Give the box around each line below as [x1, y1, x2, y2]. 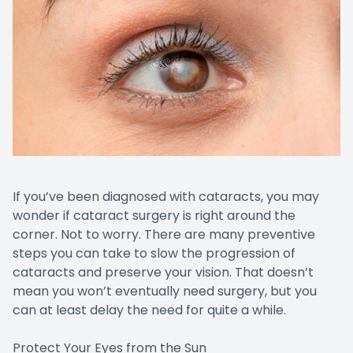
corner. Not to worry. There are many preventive [13, 225, 315, 243]
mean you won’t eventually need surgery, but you [13, 281, 317, 300]
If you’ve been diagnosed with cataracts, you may [13, 187, 319, 206]
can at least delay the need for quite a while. [13, 300, 286, 319]
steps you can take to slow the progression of [13, 243, 295, 262]
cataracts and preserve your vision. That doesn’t [13, 262, 314, 281]
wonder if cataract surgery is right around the [13, 206, 295, 225]
